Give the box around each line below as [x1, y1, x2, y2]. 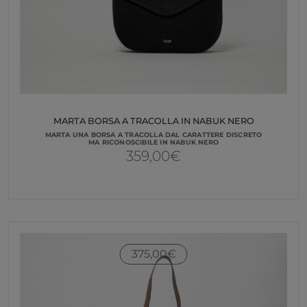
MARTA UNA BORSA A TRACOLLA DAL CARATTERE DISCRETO [45, 130, 262, 138]
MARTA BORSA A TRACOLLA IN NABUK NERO [53, 116, 254, 127]
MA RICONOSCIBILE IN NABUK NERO [88, 138, 219, 146]
